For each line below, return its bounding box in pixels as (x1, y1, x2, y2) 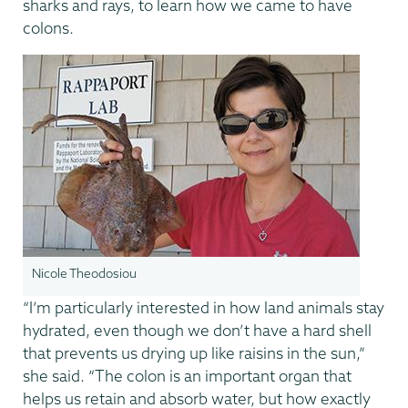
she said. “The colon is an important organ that (23, 366, 352, 386)
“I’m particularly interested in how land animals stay (23, 298, 384, 318)
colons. (23, 17, 74, 37)
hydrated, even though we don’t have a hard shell (23, 321, 372, 341)
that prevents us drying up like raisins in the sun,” (23, 343, 365, 363)
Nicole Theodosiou (32, 266, 137, 282)
